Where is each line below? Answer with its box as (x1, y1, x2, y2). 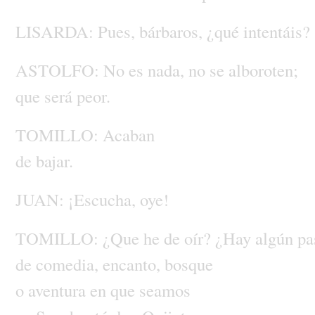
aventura (27, 278, 90, 302)
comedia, (35, 252, 103, 276)
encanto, (102, 252, 165, 276)
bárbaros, (139, 19, 207, 43)
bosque (164, 252, 213, 276)
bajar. (35, 148, 73, 172)
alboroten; (228, 58, 298, 82)
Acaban (102, 122, 155, 146)
